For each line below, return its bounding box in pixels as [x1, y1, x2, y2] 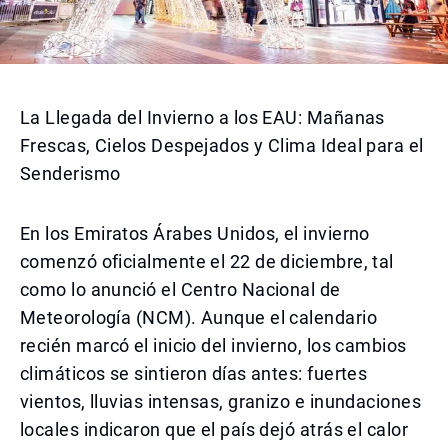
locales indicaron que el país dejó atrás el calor [20, 419, 409, 440]
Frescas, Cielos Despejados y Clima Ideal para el [20, 135, 424, 156]
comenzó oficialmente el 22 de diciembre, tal [20, 251, 394, 272]
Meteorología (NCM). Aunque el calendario [20, 307, 378, 328]
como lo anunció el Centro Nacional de [20, 279, 341, 300]
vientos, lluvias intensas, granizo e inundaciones [20, 391, 422, 412]
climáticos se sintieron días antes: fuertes [20, 363, 368, 384]
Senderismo [20, 163, 121, 184]
